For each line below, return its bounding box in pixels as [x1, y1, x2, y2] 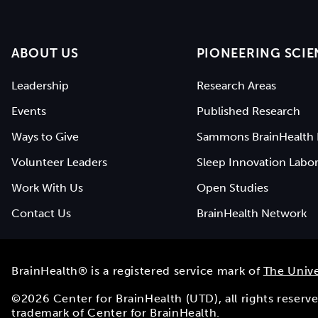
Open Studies [196, 180, 268, 194]
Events [11, 104, 46, 118]
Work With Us [11, 180, 83, 194]
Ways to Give [11, 129, 79, 143]
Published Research [196, 104, 300, 118]
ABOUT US [11, 45, 79, 61]
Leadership [11, 78, 69, 92]
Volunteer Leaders [11, 155, 107, 169]
